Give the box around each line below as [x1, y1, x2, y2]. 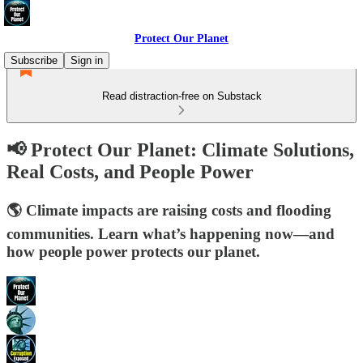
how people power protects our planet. [6, 242, 260, 260]
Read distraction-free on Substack [101, 90, 262, 102]
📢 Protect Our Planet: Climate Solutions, [6, 139, 354, 160]
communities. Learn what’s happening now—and [6, 224, 335, 242]
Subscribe [11, 54, 58, 66]
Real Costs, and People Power [6, 160, 254, 182]
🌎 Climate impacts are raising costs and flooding [6, 201, 331, 219]
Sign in [70, 54, 103, 66]
